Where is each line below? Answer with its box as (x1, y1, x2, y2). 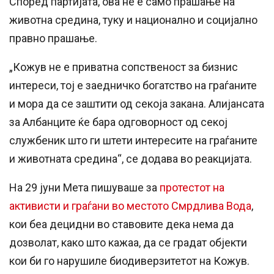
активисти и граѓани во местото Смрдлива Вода (9, 199, 251, 213)
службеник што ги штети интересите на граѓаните (9, 134, 257, 147)
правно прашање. (9, 32, 97, 45)
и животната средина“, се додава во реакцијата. (9, 152, 252, 166)
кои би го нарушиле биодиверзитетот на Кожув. (9, 254, 250, 268)
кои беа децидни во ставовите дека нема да (9, 218, 234, 231)
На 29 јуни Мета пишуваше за (9, 181, 160, 194)
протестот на (160, 181, 224, 194)
